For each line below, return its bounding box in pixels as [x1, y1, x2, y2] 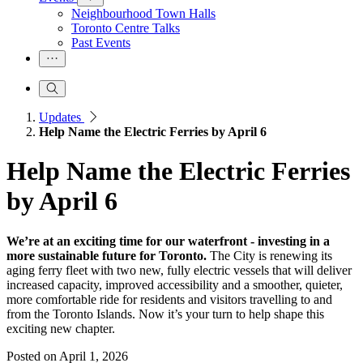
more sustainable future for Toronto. [6, 248, 207, 263]
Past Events [71, 36, 130, 49]
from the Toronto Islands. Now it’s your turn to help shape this [6, 306, 324, 321]
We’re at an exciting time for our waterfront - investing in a [6, 233, 330, 248]
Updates [39, 110, 84, 124]
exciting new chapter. [6, 321, 122, 335]
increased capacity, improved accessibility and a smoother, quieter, [6, 277, 343, 292]
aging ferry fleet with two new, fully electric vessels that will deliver [6, 263, 352, 277]
